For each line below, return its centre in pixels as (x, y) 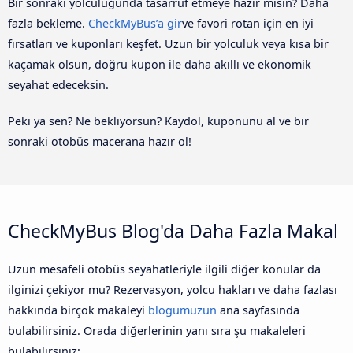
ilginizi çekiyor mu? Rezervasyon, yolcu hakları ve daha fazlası (173, 290)
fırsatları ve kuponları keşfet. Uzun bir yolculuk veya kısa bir (168, 43)
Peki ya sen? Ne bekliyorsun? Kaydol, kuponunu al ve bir (158, 121)
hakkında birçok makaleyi (78, 310)
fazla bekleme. (48, 23)
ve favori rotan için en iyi (248, 23)
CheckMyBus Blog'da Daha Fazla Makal (173, 231)
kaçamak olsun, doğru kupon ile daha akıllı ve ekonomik (160, 64)
